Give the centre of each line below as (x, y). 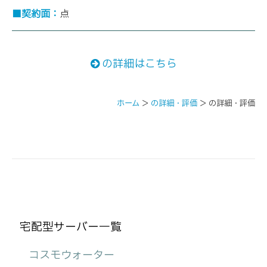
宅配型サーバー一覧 (71, 227)
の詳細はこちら (138, 64)
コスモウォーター (72, 255)
